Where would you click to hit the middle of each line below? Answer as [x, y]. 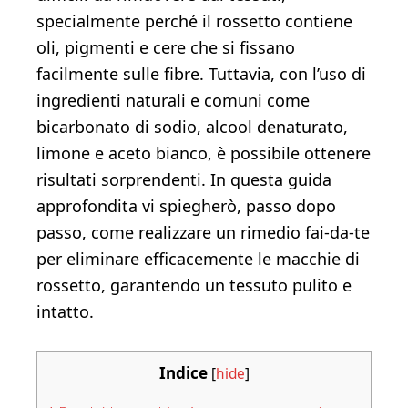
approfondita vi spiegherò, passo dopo [186, 206]
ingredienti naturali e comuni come [173, 100]
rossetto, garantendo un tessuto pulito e [194, 285]
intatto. [65, 311]
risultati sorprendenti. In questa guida [184, 179]
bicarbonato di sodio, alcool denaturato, [192, 127]
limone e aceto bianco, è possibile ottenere [204, 153]
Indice [183, 373]
